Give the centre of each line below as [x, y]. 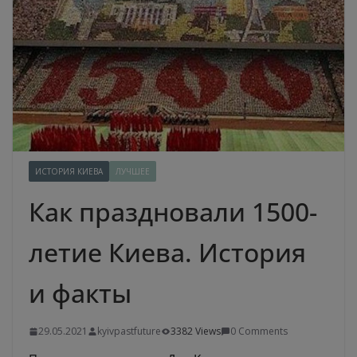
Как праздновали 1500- [173, 212]
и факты [80, 293]
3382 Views [196, 331]
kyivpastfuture [129, 331]
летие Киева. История [167, 253]
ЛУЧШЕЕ [133, 172]
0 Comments [259, 331]
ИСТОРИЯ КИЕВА [69, 172]
